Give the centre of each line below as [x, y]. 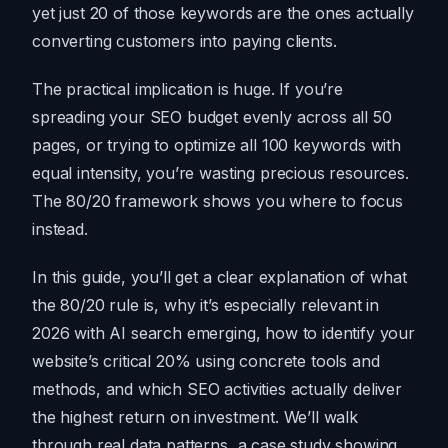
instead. [60, 229]
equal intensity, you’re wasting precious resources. [220, 173]
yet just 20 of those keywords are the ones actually [223, 13]
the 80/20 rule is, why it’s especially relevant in [205, 305]
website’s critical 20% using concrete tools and [206, 361]
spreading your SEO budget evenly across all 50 [212, 117]
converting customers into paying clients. [184, 41]
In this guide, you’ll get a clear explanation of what [219, 277]
